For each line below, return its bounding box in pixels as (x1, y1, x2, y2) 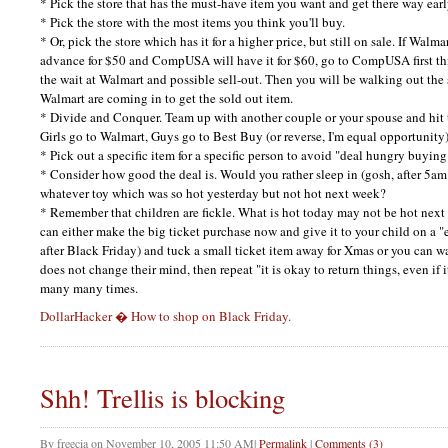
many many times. (40, 278, 138, 297)
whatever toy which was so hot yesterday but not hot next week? (40, 183, 386, 202)
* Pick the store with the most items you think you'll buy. (40, 12, 345, 31)
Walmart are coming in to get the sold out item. (40, 88, 293, 107)
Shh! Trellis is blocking (40, 380, 285, 417)
